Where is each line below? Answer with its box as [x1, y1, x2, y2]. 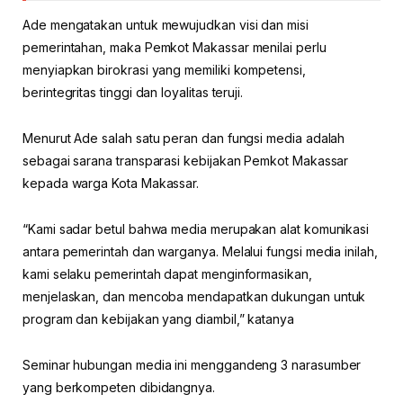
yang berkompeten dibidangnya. [22, 379, 215, 395]
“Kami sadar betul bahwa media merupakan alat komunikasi [22, 220, 370, 237]
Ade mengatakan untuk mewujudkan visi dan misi [22, 16, 309, 32]
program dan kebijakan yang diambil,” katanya [22, 310, 294, 327]
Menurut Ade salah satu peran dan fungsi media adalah [22, 130, 345, 146]
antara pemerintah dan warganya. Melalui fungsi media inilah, [22, 243, 378, 259]
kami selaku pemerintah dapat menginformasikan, [22, 265, 312, 282]
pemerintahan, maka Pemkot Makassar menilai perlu [22, 39, 327, 55]
